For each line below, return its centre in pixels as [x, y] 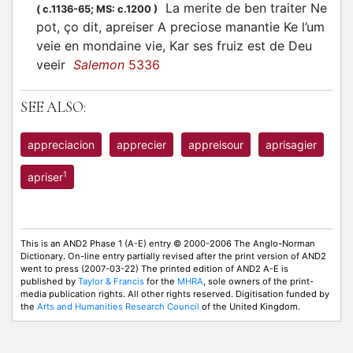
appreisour [216, 145]
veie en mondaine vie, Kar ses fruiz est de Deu [174, 46]
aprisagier [291, 145]
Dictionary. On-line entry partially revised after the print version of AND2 [173, 256]
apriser [45, 177]
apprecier [141, 145]
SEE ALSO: [53, 107]
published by [49, 281]
